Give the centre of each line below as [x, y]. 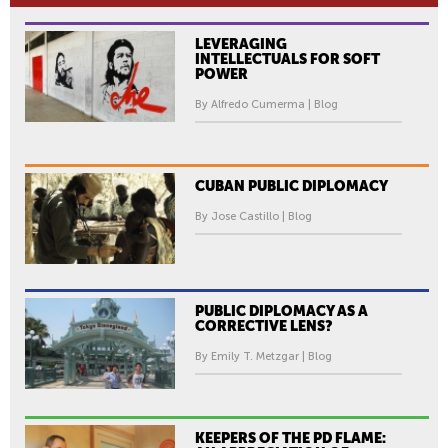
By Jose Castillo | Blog [253, 216]
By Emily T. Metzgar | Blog [263, 356]
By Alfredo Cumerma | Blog [266, 104]
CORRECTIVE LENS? [264, 325]
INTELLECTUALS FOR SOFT [287, 58]
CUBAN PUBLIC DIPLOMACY [291, 185]
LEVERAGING [241, 43]
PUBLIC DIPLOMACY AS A [281, 310]
